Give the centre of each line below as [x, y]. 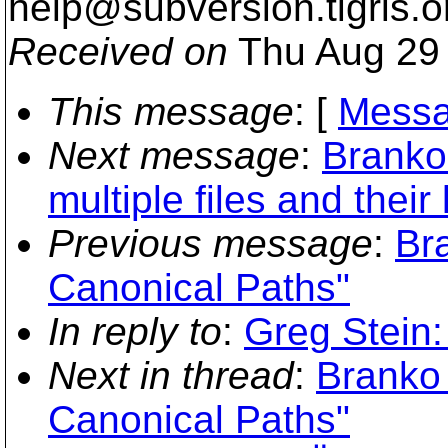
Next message [174, 155]
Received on [118, 51]
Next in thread [171, 375]
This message [171, 111]
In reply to [135, 331]
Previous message [210, 243]
